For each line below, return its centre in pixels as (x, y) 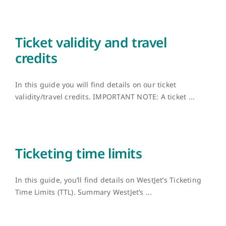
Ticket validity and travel (91, 42)
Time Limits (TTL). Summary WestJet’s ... (84, 192)
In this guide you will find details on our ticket (96, 84)
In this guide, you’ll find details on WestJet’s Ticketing (108, 180)
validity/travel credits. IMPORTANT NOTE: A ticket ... (105, 97)
